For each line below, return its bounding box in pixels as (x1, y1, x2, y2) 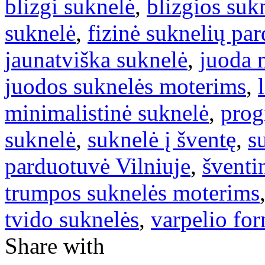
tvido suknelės (5, 206, 139, 232)
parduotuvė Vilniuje (5, 153, 190, 179)
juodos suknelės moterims (5, 73, 246, 99)
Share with (5, 232, 105, 258)
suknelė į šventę (88, 126, 236, 152)
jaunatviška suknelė (5, 46, 188, 72)
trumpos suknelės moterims (5, 179, 260, 205)
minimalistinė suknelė (5, 99, 209, 125)
